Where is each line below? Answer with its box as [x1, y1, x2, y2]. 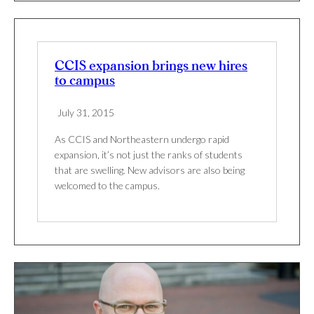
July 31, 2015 [57, 107, 114, 119]
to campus [55, 74, 115, 88]
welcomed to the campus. [55, 179, 160, 192]
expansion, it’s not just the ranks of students [55, 149, 243, 161]
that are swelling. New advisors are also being [55, 164, 245, 177]
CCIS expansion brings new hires [55, 60, 247, 74]
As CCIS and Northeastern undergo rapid [55, 133, 229, 146]
